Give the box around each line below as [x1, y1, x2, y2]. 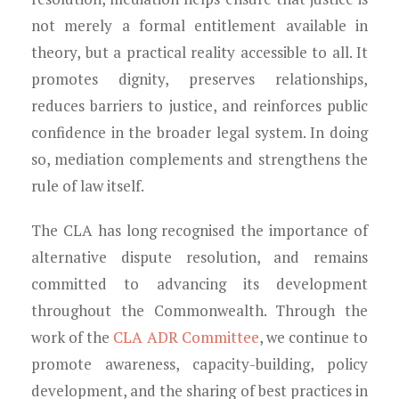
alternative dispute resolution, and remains [31, 247, 368, 267]
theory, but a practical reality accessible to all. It [31, 42, 368, 62]
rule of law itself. [31, 175, 144, 196]
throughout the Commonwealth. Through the [31, 300, 368, 321]
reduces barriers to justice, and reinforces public [31, 95, 368, 116]
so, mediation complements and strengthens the [31, 149, 368, 169]
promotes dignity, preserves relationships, [31, 69, 368, 89]
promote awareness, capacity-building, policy [31, 354, 368, 374]
